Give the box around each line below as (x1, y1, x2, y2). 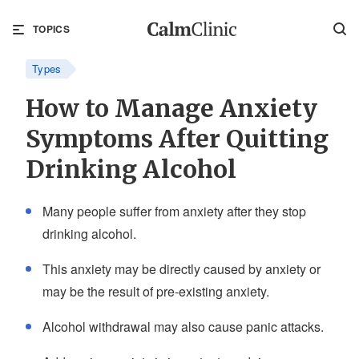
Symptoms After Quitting (26, 123, 329, 154)
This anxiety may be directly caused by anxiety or (42, 260, 321, 278)
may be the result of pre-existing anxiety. (42, 282, 269, 301)
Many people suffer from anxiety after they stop (42, 202, 306, 220)
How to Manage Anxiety (26, 93, 317, 123)
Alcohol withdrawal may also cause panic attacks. (42, 317, 324, 336)
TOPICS (33, 21, 70, 36)
